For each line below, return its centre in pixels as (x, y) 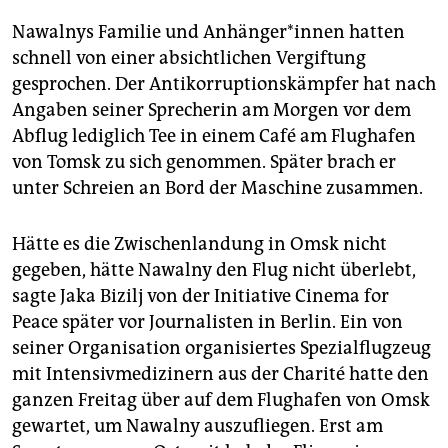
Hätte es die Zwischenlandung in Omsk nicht (199, 243)
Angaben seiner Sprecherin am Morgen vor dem (211, 109)
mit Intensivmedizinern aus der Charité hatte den (220, 373)
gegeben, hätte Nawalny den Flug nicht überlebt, (214, 269)
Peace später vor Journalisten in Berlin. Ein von (207, 321)
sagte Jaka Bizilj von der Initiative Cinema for (200, 295)
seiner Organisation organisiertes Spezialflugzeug (221, 347)
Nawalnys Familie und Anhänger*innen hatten (208, 31)
